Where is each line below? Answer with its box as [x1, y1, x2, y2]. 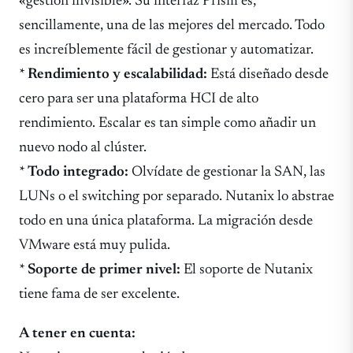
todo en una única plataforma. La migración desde [19, 214, 313, 229]
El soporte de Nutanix [180, 262, 313, 278]
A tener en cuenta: [19, 325, 136, 341]
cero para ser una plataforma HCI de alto [19, 91, 258, 107]
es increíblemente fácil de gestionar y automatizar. [19, 43, 314, 58]
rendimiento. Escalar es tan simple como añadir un [19, 116, 316, 132]
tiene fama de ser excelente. [19, 287, 180, 303]
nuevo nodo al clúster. [19, 140, 147, 156]
